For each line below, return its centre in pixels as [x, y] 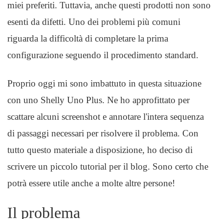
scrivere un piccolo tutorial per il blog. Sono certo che [108, 166]
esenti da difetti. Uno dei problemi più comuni [94, 22]
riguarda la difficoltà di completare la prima [88, 38]
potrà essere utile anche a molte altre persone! [91, 183]
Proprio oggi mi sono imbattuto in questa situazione [104, 83]
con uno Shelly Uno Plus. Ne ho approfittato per [99, 100]
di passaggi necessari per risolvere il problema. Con [103, 133]
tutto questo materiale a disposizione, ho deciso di [100, 150]
